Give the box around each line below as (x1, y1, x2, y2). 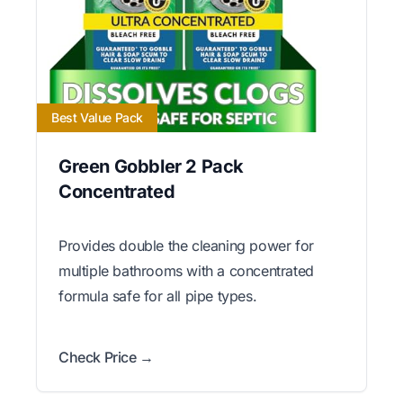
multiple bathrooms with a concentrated (58, 261, 314, 280)
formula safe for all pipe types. (58, 286, 257, 305)
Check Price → (58, 347, 154, 366)
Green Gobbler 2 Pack (58, 155, 245, 177)
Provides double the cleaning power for (58, 236, 314, 255)
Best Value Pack (51, 109, 143, 125)
